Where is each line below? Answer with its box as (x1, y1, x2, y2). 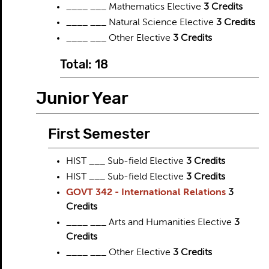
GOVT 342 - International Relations (65, 188, 226, 198)
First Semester (47, 125, 150, 142)
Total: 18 (59, 57, 108, 71)
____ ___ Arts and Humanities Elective (65, 218, 234, 228)
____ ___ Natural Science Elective (65, 18, 216, 28)
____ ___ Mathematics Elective (65, 2, 204, 12)
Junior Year (35, 88, 128, 108)
